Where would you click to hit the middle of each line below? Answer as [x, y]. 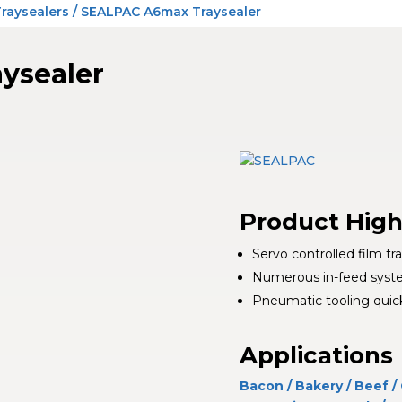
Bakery [319, 385]
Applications [316, 355]
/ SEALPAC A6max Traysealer [166, 12]
